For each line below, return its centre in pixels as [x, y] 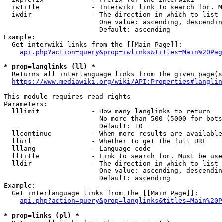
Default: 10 [73, 126]
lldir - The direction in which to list [111, 163]
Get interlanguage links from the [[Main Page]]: [101, 193]
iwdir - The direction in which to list [111, 15]
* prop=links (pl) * [42, 215]
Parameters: [26, 104]
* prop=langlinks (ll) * [50, 67]
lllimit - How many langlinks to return [107, 111]
